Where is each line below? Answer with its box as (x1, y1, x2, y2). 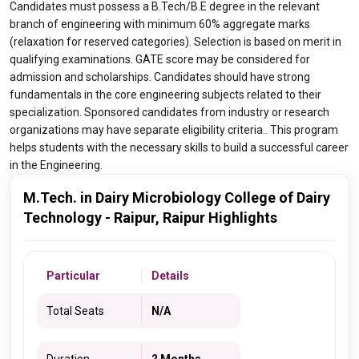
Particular (46, 269, 100, 282)
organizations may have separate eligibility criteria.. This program (10, 123, 338, 136)
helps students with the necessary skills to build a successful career (10, 141, 349, 154)
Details (151, 269, 189, 282)
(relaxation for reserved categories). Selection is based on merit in (10, 35, 341, 48)
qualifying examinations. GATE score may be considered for (10, 53, 310, 66)
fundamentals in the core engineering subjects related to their (10, 88, 321, 101)
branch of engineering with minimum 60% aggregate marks (10, 18, 310, 30)
